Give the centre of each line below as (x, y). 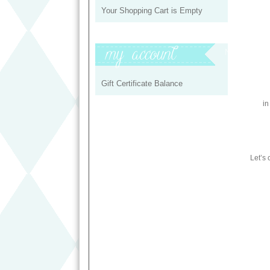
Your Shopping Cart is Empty (152, 11)
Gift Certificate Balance (142, 83)
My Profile (244, 52)
